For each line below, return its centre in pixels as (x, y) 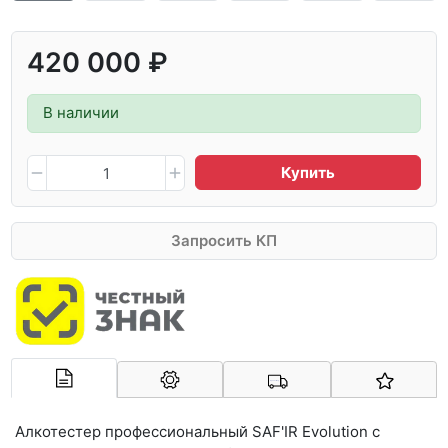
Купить (308, 172)
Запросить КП (224, 240)
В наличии (81, 113)
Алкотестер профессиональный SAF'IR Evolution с (197, 431)
